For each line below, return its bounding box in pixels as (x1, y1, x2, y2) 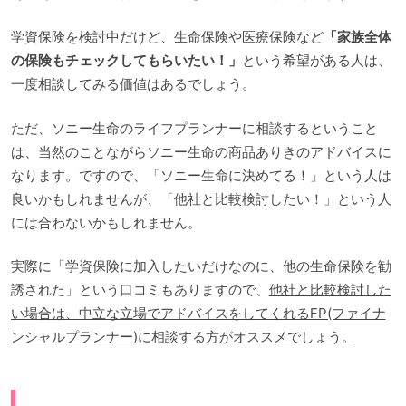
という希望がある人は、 (241, 52, 391, 70)
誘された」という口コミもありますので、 (11, 281, 269, 299)
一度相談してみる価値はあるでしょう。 (11, 75, 256, 93)
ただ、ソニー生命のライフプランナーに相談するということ (11, 119, 378, 137)
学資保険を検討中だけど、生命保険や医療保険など (11, 28, 324, 46)
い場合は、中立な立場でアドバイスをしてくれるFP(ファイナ (11, 304, 386, 323)
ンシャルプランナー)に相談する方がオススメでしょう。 (11, 328, 355, 346)
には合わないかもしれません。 (11, 213, 201, 231)
